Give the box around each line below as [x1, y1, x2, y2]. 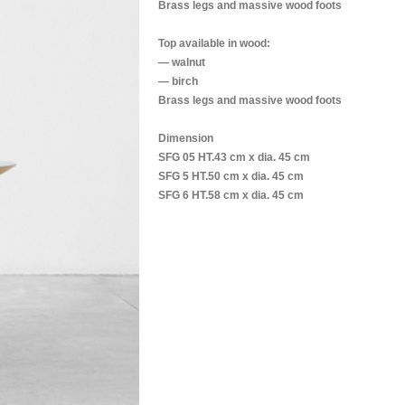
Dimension [158, 131, 214, 145]
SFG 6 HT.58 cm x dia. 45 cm [158, 188, 305, 202]
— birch [158, 74, 199, 88]
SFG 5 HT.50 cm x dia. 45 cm [158, 169, 305, 183]
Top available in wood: [158, 36, 271, 50]
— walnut [158, 55, 206, 69]
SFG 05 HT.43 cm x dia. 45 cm [158, 150, 311, 164]
